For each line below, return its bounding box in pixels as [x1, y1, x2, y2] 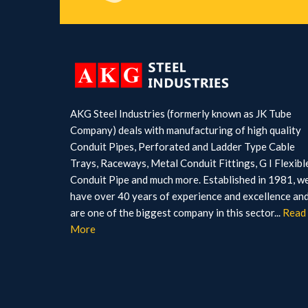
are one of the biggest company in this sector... [70, 206, 280, 219]
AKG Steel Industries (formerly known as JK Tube [70, 107, 291, 120]
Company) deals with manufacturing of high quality [70, 124, 301, 137]
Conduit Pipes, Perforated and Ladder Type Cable [70, 140, 295, 153]
